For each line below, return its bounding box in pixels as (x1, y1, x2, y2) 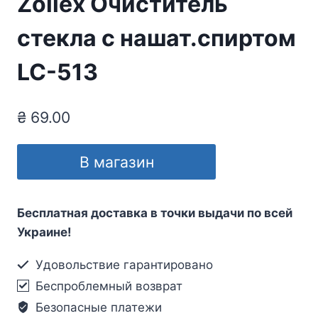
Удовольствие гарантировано (32, 257, 214, 272)
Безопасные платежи (32, 300, 163, 314)
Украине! (17, 224, 72, 239)
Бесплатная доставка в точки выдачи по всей (17, 205, 292, 220)
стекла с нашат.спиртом (17, 24, 296, 53)
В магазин (79, 152, 154, 171)
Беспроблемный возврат (32, 278, 183, 293)
